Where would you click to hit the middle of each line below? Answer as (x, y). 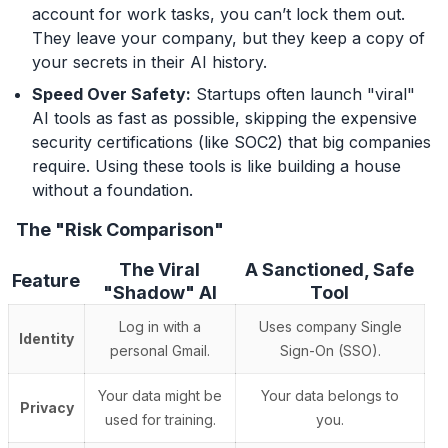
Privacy (46, 407)
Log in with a (160, 326)
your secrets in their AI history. (149, 61)
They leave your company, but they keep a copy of (228, 37)
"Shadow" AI (159, 292)
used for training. (160, 419)
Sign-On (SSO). (330, 350)
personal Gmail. (160, 350)
